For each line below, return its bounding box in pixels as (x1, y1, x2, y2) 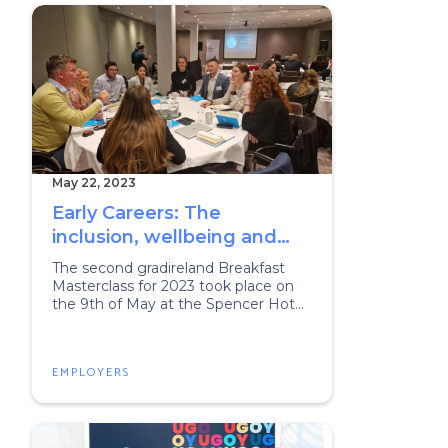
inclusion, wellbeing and (52, 226, 277, 248)
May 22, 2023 (52, 175, 136, 190)
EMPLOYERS (52, 363, 130, 382)
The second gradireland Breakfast (52, 259, 285, 277)
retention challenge (52, 250, 237, 272)
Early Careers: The (52, 202, 221, 224)
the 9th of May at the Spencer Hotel (52, 295, 307, 313)
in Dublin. (52, 313, 116, 331)
